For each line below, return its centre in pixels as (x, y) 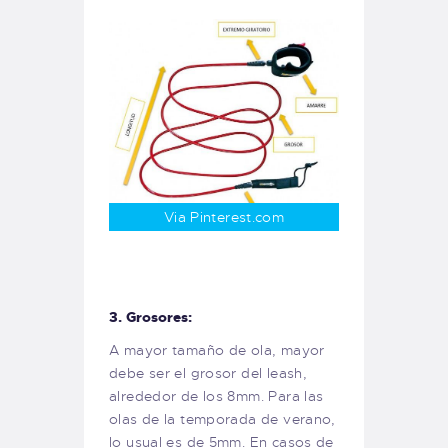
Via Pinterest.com (224, 217)
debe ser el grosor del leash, (208, 373)
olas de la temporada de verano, (222, 419)
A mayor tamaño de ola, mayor (217, 350)
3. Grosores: (150, 316)
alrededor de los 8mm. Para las (216, 396)
